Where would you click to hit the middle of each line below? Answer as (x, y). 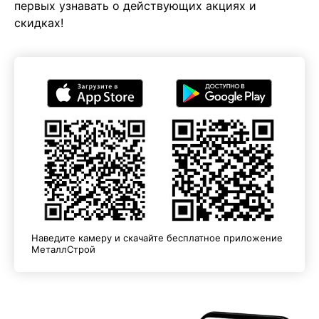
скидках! (38, 23)
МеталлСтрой (63, 250)
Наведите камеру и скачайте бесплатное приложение (157, 238)
